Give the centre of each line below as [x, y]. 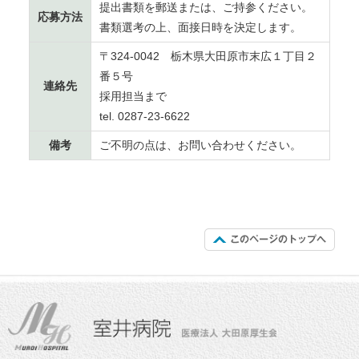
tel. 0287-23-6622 [145, 117]
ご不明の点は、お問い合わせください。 [200, 145]
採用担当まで [133, 97]
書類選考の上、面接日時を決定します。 [200, 28]
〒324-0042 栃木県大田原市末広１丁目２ [208, 56]
